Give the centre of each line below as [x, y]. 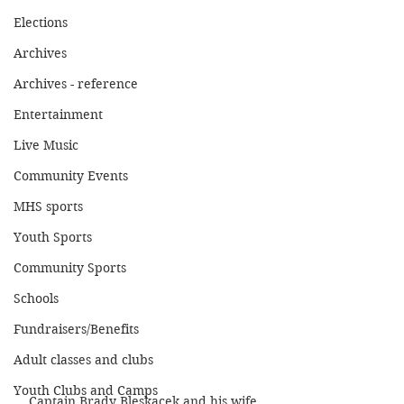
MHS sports [48, 207]
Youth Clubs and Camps [86, 390]
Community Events [71, 176]
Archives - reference [76, 84]
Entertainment [58, 115]
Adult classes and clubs [83, 360]
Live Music [46, 145]
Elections [41, 23]
